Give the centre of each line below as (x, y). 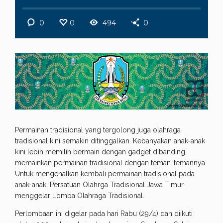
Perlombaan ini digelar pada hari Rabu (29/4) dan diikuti (104, 214)
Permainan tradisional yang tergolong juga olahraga (98, 130)
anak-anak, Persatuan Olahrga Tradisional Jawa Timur (99, 185)
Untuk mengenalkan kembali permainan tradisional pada (105, 174)
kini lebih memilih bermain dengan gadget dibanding (100, 152)
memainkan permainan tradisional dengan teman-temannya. (111, 163)
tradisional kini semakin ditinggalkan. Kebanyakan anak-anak (110, 141)
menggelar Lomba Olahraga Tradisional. (80, 196)
